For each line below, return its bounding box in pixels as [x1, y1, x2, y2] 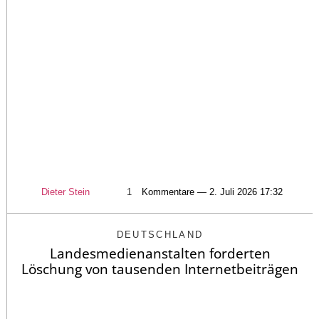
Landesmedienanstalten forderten [49, 244, 271, 263]
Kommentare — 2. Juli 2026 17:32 [141, 187, 283, 198]
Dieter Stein [41, 187, 90, 198]
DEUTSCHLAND [116, 229, 204, 241]
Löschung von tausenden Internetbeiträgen [21, 260, 298, 279]
